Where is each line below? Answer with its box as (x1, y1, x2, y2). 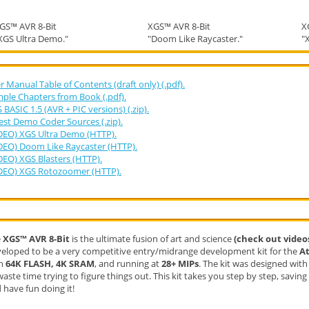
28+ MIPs (161, 257, 199, 270)
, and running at (94, 257, 161, 270)
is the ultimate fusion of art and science (70, 232, 234, 245)
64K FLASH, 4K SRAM (6, 257, 94, 270)
